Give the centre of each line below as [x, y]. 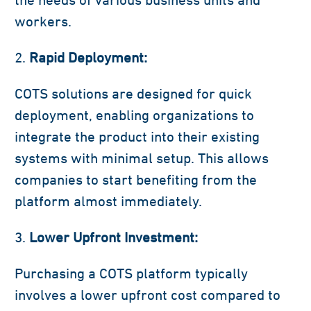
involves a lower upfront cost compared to [148, 295]
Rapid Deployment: [88, 58]
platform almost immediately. [108, 201]
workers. [43, 22]
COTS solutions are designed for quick [133, 94]
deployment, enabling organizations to [134, 115]
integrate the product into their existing [137, 137]
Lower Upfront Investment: [114, 237]
